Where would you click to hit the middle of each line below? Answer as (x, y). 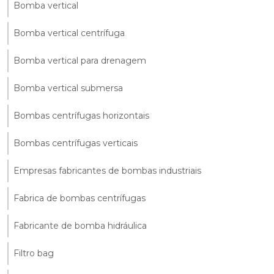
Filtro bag (34, 253)
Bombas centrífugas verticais (76, 143)
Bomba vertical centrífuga (69, 33)
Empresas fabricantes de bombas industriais (107, 170)
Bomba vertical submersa (68, 88)
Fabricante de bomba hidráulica (80, 225)
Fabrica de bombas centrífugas (80, 198)
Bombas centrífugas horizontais (81, 115)
